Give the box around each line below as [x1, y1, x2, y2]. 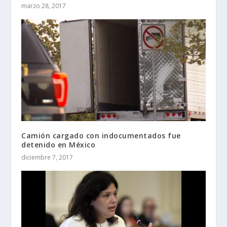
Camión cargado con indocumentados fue [21, 131, 181, 141]
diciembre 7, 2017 [21, 153, 73, 162]
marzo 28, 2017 [21, 1, 66, 10]
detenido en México [21, 140, 96, 150]
